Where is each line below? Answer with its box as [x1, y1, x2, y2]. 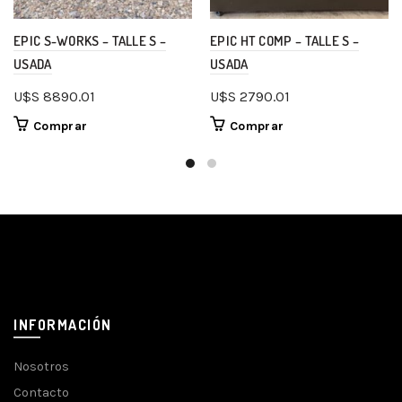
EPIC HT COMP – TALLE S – [210, 32, 360, 49]
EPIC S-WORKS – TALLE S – [13, 32, 167, 49]
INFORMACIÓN [13, 316, 112, 334]
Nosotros [13, 359, 69, 374]
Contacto [13, 385, 69, 400]
